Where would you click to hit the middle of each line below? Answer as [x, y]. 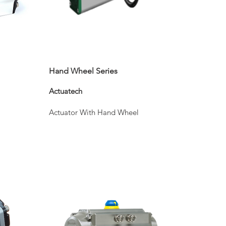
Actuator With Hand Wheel [94, 112]
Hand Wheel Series [83, 71]
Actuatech [66, 91]
